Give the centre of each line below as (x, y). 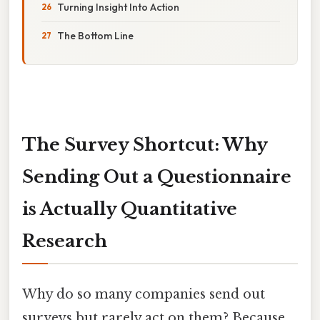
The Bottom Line (95, 35)
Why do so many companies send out (144, 294)
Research (65, 241)
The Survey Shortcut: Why (145, 144)
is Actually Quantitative (130, 209)
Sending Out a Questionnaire (157, 176)
